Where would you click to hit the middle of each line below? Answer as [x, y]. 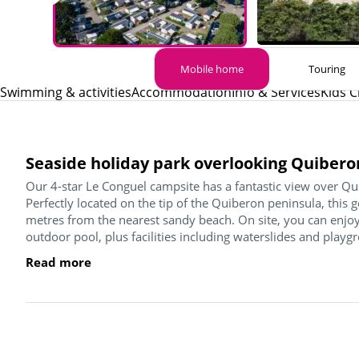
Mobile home [212, 69]
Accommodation [182, 92]
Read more [58, 262]
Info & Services [276, 92]
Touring [327, 69]
